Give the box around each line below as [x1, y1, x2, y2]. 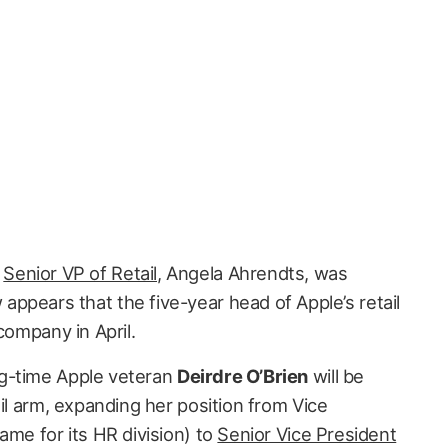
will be [308, 365, 365, 387]
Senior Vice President [217, 423, 397, 445]
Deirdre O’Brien [176, 365, 309, 387]
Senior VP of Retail [3, 262, 157, 284]
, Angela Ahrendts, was [157, 262, 348, 284]
